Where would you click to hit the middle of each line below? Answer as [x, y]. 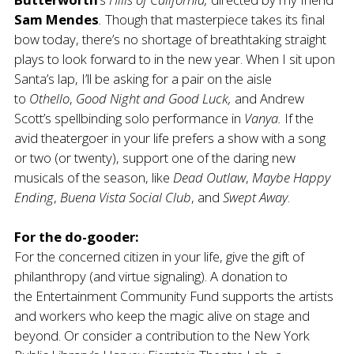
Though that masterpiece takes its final [215, 19]
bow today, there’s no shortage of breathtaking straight [170, 39]
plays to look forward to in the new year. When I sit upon [175, 59]
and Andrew [269, 98]
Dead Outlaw [209, 177]
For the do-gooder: [76, 237]
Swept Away [255, 197]
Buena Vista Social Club [126, 197]
